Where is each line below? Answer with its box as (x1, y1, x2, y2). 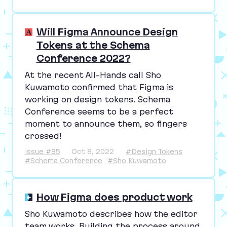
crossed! (24, 131, 61, 140)
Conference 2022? (36, 53, 131, 64)
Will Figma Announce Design (36, 26, 178, 38)
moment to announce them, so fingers (24, 119, 187, 128)
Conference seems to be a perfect (24, 106, 173, 116)
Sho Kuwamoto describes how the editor (24, 209, 198, 218)
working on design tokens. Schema (24, 94, 170, 104)
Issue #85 (24, 147, 60, 156)
